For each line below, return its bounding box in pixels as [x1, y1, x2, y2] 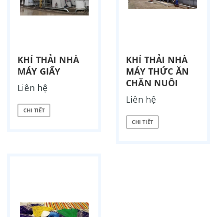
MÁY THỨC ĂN [126, 65, 189, 77]
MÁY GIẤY [17, 65, 61, 77]
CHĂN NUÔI [126, 77, 178, 89]
